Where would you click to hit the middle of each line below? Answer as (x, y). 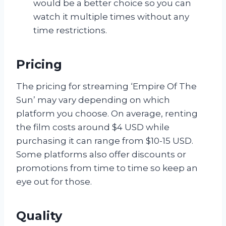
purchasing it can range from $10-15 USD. (105, 140)
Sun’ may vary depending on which (93, 100)
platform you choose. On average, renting (107, 113)
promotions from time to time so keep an (107, 168)
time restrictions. (70, 30)
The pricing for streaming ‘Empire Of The (106, 86)
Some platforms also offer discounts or (101, 154)
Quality (39, 215)
